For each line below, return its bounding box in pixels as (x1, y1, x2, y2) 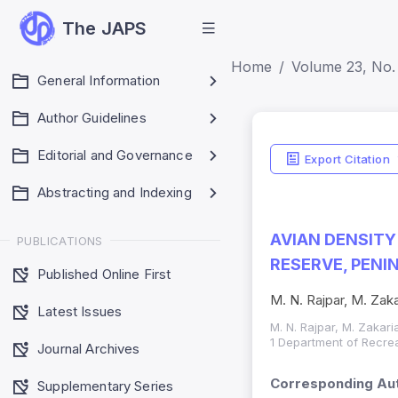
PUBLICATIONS (17, 233, 103, 248)
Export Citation (304, 151, 390, 166)
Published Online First (37, 265, 171, 283)
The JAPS (62, 18, 147, 39)
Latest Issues (37, 302, 123, 320)
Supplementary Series (37, 377, 174, 394)
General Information (37, 72, 161, 89)
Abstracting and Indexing (37, 184, 192, 201)
